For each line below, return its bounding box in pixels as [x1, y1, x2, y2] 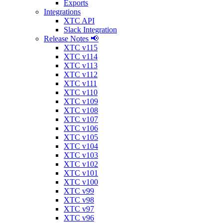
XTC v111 [64, 79, 97, 88]
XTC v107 [64, 115, 98, 123]
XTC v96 [64, 214, 94, 222]
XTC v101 [64, 169, 98, 177]
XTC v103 [64, 151, 98, 159]
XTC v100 [64, 178, 98, 186]
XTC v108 [64, 106, 98, 114]
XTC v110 [64, 88, 98, 97]
